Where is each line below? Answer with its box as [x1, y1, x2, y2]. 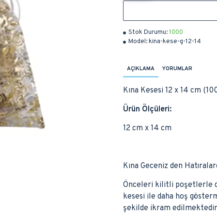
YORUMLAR [162, 65, 192, 72]
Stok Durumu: [128, 29, 168, 36]
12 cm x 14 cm [123, 124, 171, 133]
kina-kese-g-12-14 [149, 38, 201, 46]
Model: [128, 38, 147, 46]
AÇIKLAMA [127, 65, 155, 72]
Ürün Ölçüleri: [123, 105, 171, 114]
